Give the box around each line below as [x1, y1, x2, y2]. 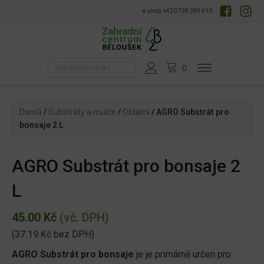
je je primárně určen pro [134, 249, 231, 260]
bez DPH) [51, 229, 94, 240]
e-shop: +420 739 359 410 [143, 8, 212, 14]
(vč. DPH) [57, 210, 109, 225]
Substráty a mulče [48, 107, 116, 117]
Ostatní [123, 107, 150, 117]
